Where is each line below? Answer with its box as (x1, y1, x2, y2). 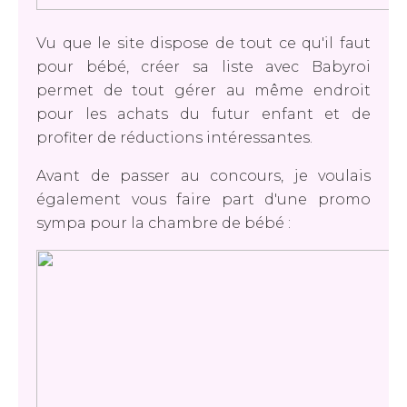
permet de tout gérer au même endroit (36, 82, 371, 99)
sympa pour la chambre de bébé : (36, 214, 291, 232)
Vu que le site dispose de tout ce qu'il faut (36, 35, 371, 52)
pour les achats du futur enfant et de (36, 105, 371, 123)
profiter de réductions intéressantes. (36, 129, 313, 146)
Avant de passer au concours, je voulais (36, 167, 371, 184)
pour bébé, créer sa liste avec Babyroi (36, 58, 371, 75)
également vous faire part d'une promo (36, 191, 371, 208)
